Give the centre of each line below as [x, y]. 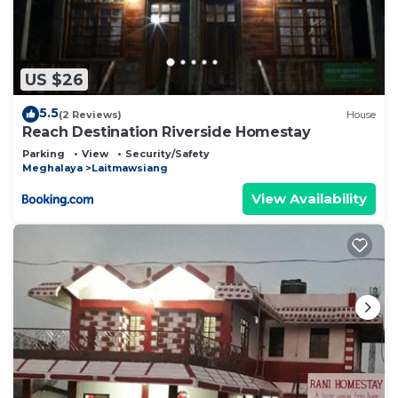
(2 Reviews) [90, 114]
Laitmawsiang [130, 168]
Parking [44, 154]
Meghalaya [52, 168]
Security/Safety [167, 154]
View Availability [309, 199]
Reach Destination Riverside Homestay [167, 132]
